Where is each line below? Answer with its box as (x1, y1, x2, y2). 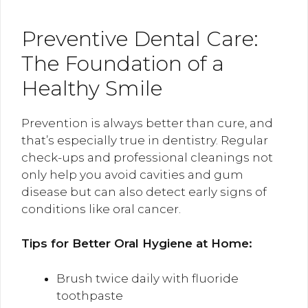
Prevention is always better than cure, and (21, 115, 273, 130)
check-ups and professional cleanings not (21, 150, 273, 164)
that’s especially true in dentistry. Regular (21, 133, 268, 147)
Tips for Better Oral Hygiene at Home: (21, 236, 252, 251)
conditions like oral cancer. (21, 201, 181, 216)
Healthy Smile (21, 75, 162, 101)
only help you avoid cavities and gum (21, 167, 243, 181)
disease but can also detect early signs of (21, 184, 267, 199)
